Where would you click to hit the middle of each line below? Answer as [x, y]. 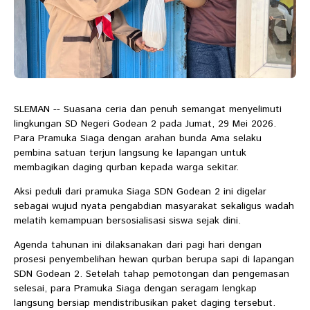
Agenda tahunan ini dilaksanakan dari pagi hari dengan [138, 245]
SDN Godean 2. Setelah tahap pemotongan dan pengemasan [152, 274]
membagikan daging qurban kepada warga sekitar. [126, 168]
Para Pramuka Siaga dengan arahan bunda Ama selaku [138, 139]
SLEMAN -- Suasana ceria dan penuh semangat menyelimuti [148, 110]
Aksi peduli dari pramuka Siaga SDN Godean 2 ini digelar [140, 192]
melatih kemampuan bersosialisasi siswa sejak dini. [127, 221]
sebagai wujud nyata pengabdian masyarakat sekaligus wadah [154, 207]
